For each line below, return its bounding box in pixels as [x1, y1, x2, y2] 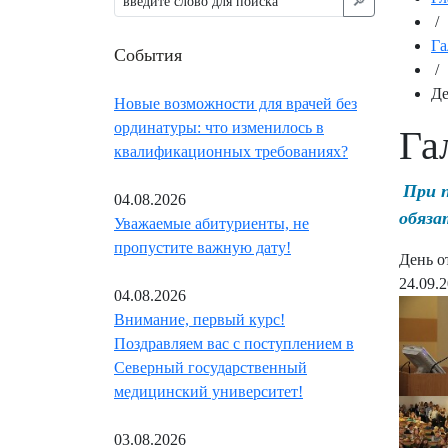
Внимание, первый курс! [114, 311, 285, 329]
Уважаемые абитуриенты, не [114, 215, 309, 233]
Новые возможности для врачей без [114, 95, 357, 113]
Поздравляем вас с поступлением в [114, 335, 354, 353]
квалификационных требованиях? [114, 143, 348, 161]
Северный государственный [114, 359, 307, 377]
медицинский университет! [114, 383, 303, 401]
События [114, 42, 182, 67]
